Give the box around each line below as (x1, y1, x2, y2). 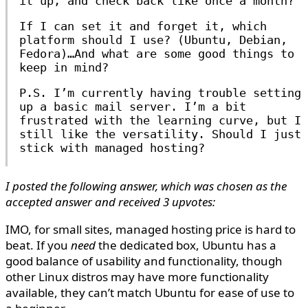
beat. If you (5, 237, 71, 253)
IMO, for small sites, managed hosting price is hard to (5, 221, 296, 237)
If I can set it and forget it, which (19, 19, 267, 33)
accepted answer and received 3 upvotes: (5, 194, 215, 210)
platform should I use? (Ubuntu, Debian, (19, 33, 287, 47)
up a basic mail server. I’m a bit (19, 100, 246, 113)
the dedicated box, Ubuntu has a (96, 237, 276, 253)
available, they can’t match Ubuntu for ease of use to (5, 285, 294, 300)
